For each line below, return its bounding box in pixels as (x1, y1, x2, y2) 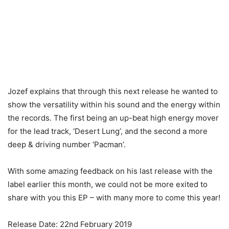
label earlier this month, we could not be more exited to (8, 179, 208, 189)
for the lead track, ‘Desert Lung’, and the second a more (8, 126, 208, 136)
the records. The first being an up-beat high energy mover (8, 113, 219, 123)
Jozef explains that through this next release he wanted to (8, 86, 218, 96)
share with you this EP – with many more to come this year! (8, 193, 220, 202)
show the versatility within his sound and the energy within (8, 100, 220, 109)
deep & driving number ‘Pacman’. (8, 140, 126, 149)
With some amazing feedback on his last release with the (8, 166, 213, 176)
